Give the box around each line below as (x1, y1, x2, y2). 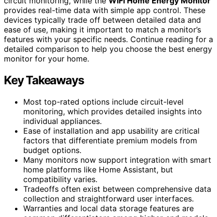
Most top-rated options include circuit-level (23, 96, 184, 107)
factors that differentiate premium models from (23, 135, 197, 145)
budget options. (23, 145, 81, 155)
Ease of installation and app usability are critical (23, 125, 200, 136)
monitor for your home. (4, 53, 89, 63)
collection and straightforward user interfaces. (23, 193, 194, 203)
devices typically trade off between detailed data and (4, 15, 201, 25)
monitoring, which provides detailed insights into (23, 106, 202, 116)
